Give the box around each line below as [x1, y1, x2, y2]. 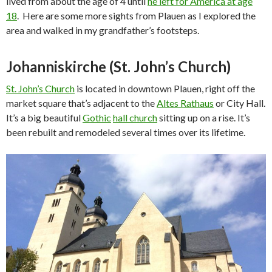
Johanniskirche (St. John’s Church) [6, 57, 231, 75]
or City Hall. [214, 97, 265, 109]
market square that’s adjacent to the [6, 97, 157, 109]
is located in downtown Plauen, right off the [75, 82, 255, 94]
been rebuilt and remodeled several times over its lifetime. [6, 126, 245, 138]
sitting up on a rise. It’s [157, 111, 250, 123]
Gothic [83, 111, 111, 123]
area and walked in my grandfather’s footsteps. [6, 24, 199, 36]
